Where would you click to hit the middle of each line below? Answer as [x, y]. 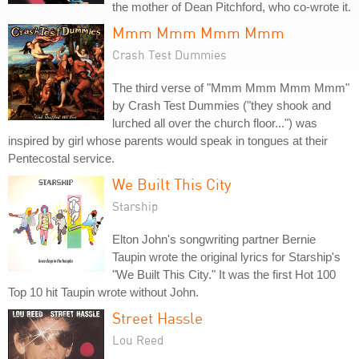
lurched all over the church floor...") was [215, 123]
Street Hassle [157, 318]
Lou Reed [138, 340]
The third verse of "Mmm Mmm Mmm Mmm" [231, 88]
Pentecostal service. [61, 158]
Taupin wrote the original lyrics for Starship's [226, 257]
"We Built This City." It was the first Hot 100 [224, 274]
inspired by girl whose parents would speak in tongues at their [168, 141]
